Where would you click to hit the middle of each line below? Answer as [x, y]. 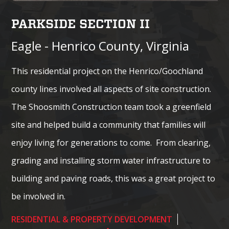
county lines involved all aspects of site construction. [112, 89]
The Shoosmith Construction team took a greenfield [111, 107]
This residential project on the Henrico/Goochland [107, 71]
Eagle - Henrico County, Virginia [100, 45]
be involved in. [39, 196]
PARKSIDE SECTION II [81, 24]
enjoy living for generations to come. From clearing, [111, 142]
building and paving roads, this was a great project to [113, 178]
